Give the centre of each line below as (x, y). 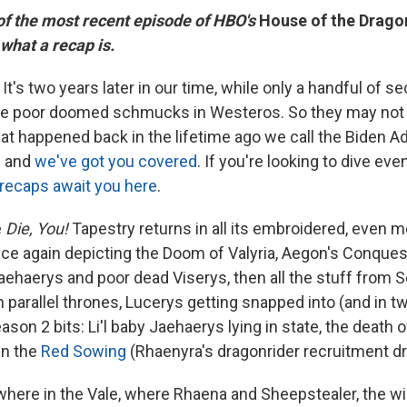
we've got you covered (116, 161)
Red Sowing (84, 351)
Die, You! (39, 228)
